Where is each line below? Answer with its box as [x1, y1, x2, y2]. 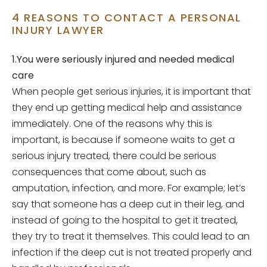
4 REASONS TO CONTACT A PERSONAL [12, 10, 241, 25]
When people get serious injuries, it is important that [12, 84, 251, 98]
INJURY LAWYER [12, 22, 104, 38]
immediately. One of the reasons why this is [12, 116, 212, 131]
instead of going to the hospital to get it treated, [12, 213, 238, 227]
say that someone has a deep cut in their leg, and [12, 197, 244, 211]
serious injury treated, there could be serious [12, 148, 216, 163]
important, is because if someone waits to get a [12, 132, 235, 147]
